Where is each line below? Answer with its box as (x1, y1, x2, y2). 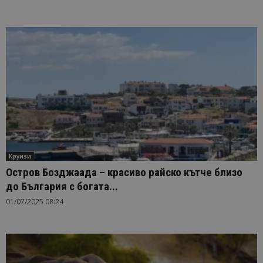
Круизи (9, 152, 31, 161)
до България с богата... (6, 180, 118, 194)
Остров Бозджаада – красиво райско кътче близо (6, 166, 242, 180)
